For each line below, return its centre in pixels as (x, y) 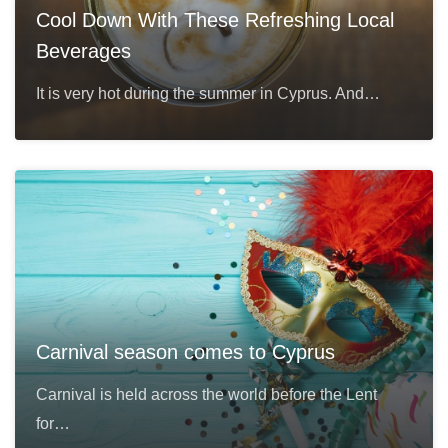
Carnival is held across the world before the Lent (206, 395)
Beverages (83, 51)
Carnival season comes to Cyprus (185, 352)
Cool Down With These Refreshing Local (214, 20)
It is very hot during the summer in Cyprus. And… (207, 94)
